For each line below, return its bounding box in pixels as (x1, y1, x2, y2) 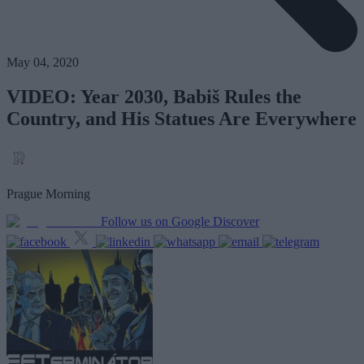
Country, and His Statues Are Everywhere (6, 108, 357, 130)
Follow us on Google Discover (101, 214, 259, 229)
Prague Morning (6, 187, 90, 201)
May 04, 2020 (6, 55, 79, 70)
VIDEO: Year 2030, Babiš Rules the (6, 86, 301, 108)
